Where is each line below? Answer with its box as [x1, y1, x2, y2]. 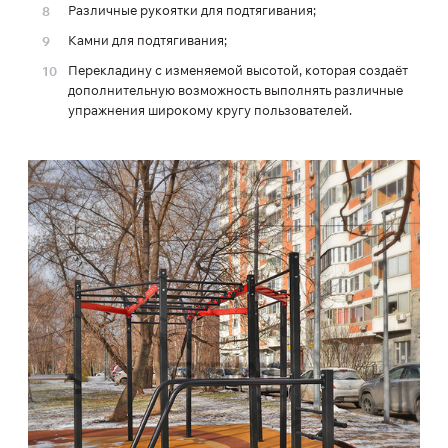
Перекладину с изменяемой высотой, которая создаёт [68, 62, 408, 78]
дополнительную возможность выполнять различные [68, 82, 403, 98]
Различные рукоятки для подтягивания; [68, 2, 316, 18]
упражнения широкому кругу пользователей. [68, 102, 352, 118]
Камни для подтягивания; [68, 32, 227, 48]
